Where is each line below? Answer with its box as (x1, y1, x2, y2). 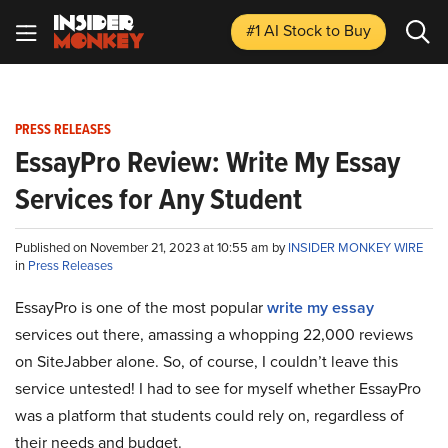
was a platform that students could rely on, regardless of (15, 404, 404, 427)
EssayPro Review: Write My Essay (15, 140, 400, 184)
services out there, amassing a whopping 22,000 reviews (15, 323, 413, 346)
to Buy (326, 19, 371, 42)
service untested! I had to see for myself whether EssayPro (15, 377, 421, 400)
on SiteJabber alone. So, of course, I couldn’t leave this (15, 350, 398, 373)
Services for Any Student (15, 177, 302, 221)
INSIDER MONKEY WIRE (288, 238, 423, 257)
